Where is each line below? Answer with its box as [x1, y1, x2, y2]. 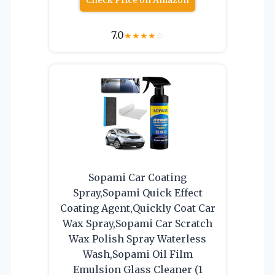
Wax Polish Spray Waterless [69, 233, 206, 246]
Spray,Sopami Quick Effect [72, 187, 203, 199]
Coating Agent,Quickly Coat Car [60, 202, 215, 215]
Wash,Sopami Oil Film [82, 248, 193, 261]
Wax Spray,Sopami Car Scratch [63, 217, 212, 230]
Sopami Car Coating [88, 171, 187, 184]
